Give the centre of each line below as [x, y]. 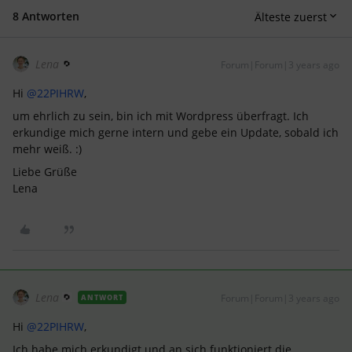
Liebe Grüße [45, 172]
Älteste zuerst [291, 16]
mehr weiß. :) [49, 149]
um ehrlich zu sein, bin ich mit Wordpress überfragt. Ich [161, 116]
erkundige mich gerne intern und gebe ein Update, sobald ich [176, 132]
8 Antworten [46, 16]
